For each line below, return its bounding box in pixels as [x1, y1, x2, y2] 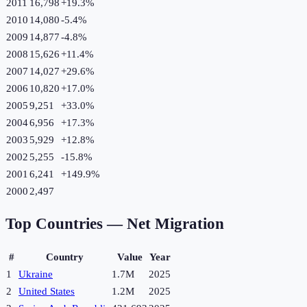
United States [19, 286, 75, 297]
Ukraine [19, 269, 53, 280]
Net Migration [127, 215, 224, 233]
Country [45, 251, 84, 263]
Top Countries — [5, 215, 127, 233]
